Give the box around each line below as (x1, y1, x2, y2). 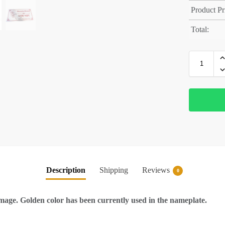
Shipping (99, 166, 128, 175)
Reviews (142, 166, 170, 175)
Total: (191, 25, 209, 34)
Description (46, 166, 85, 175)
